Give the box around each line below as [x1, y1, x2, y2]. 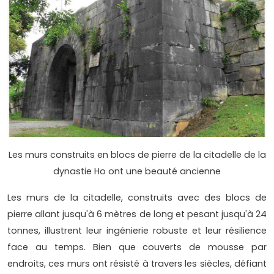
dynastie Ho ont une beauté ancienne [53, 165, 221, 177]
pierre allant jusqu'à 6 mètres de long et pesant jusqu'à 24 [7, 207, 267, 220]
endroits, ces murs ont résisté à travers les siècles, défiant [7, 257, 267, 270]
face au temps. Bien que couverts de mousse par [7, 240, 267, 253]
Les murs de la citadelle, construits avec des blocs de [7, 191, 267, 204]
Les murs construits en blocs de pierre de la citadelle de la [8, 148, 266, 161]
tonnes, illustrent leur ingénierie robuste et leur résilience [7, 224, 267, 237]
